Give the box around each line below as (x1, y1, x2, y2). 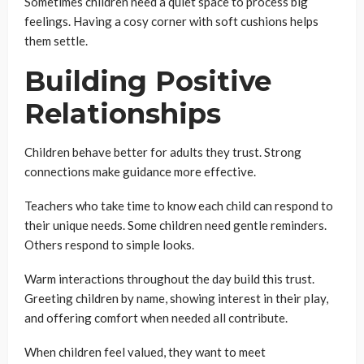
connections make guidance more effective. (24, 164, 256, 179)
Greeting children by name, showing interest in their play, (24, 291, 328, 305)
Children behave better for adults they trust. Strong (24, 145, 301, 159)
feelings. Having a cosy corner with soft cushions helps (24, 14, 318, 28)
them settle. (24, 33, 88, 48)
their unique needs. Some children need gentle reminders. (24, 218, 327, 232)
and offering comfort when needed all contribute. (24, 310, 288, 325)
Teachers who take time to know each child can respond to (24, 198, 333, 213)
